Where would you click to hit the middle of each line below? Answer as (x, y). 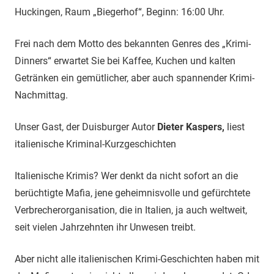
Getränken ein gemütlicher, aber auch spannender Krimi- (135, 78)
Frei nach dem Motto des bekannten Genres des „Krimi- (133, 43)
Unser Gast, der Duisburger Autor (86, 127)
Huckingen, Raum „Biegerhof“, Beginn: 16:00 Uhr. (120, 12)
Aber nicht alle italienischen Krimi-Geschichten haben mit (137, 259)
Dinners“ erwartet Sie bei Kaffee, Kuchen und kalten (125, 61)
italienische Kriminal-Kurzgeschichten (95, 144)
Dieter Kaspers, (192, 127)
